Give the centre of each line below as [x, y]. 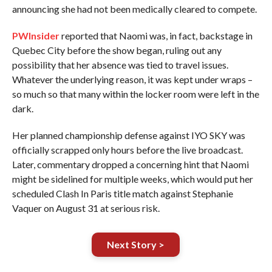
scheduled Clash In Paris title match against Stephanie [122, 193]
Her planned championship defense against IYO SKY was [128, 135]
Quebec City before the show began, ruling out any [117, 50]
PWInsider [36, 36]
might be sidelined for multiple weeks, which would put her [132, 179]
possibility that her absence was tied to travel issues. [120, 65]
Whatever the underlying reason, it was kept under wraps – [132, 79]
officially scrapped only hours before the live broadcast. [127, 150]
